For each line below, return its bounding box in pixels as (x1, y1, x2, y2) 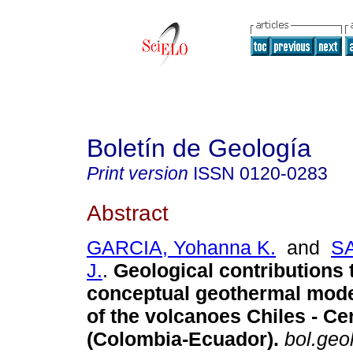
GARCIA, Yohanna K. (87, 236, 276, 259)
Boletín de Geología (87, 134, 311, 162)
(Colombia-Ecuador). (87, 328, 279, 351)
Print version (87, 163, 188, 184)
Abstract (87, 199, 169, 225)
